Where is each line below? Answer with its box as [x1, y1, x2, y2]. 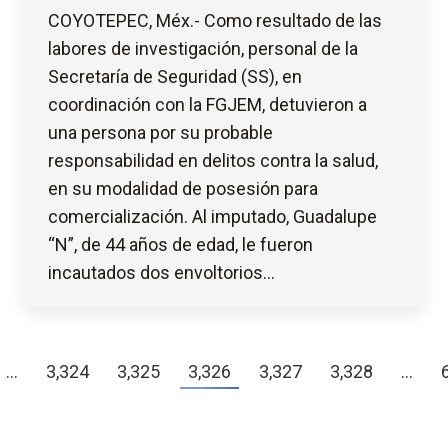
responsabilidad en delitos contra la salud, [48, 149, 378, 171]
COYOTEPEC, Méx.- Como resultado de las [48, 9, 382, 31]
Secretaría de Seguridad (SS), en [48, 65, 302, 87]
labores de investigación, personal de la [48, 37, 358, 59]
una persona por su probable [48, 121, 273, 143]
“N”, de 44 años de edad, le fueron [48, 233, 313, 255]
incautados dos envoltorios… [48, 261, 275, 283]
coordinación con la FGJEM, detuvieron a [48, 93, 367, 115]
